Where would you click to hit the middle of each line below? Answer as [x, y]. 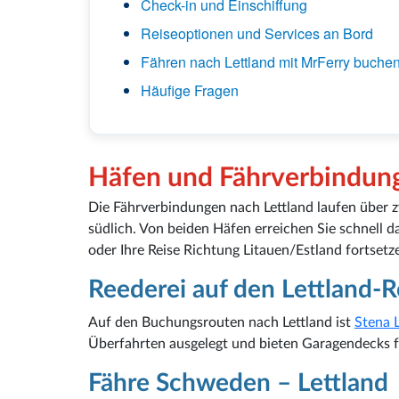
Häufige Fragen [190, 90]
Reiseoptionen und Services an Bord [257, 33]
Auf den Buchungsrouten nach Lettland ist [221, 322]
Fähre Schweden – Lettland [238, 383]
